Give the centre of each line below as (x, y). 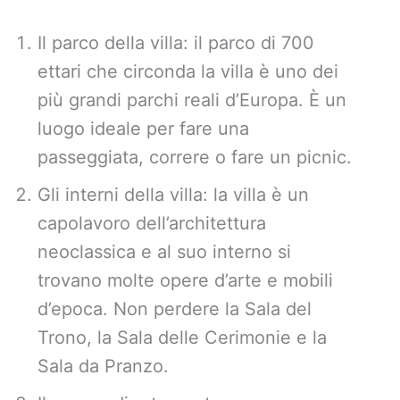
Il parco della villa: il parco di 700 (176, 43)
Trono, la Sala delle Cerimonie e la (182, 338)
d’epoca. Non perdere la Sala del (175, 309)
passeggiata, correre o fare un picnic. (195, 158)
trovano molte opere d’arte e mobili (185, 281)
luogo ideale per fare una (143, 129)
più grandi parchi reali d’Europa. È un (192, 100)
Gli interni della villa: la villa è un (173, 195)
